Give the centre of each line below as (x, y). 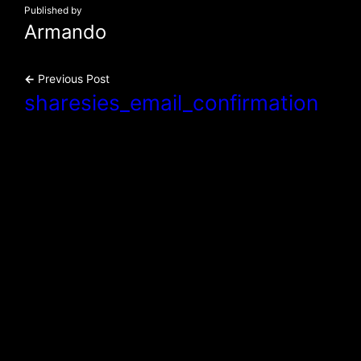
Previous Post (72, 79)
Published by (53, 10)
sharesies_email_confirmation (171, 103)
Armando (65, 32)
